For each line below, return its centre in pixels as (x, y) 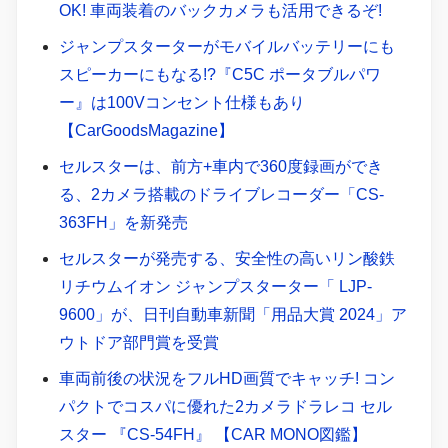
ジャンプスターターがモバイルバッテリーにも (226, 47)
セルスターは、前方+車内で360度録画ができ (220, 167)
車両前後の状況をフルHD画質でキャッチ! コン (226, 379)
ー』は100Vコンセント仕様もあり (181, 103)
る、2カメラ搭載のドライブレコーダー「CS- (221, 195)
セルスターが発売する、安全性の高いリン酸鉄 (226, 259)
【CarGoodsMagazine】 (146, 131)
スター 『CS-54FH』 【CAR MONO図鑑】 (212, 435)
